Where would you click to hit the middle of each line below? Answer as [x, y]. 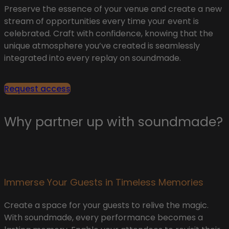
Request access [37, 89]
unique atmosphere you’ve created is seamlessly [102, 46]
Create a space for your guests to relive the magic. [106, 205]
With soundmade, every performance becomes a [104, 217]
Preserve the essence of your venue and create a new [113, 9]
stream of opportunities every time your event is [101, 21]
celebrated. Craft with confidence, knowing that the [109, 34]
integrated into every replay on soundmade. [93, 58]
